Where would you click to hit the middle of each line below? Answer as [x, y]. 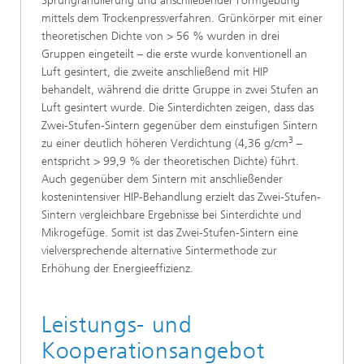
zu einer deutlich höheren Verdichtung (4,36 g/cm [165, 143]
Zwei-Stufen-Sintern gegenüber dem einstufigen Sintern [180, 126]
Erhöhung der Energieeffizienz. [117, 269]
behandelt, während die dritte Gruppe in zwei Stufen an [180, 90]
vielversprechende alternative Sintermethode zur [159, 251]
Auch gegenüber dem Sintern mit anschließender [162, 179]
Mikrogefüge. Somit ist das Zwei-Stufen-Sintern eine [170, 233]
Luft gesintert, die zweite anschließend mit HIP [155, 72]
